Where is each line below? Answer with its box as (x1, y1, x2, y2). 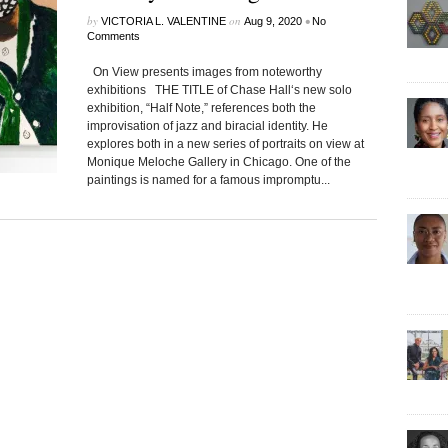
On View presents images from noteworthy (86, 65, 322, 79)
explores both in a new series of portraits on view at (86, 137, 364, 151)
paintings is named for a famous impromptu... (86, 173, 330, 187)
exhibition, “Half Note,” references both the (86, 101, 316, 115)
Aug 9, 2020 (243, 15, 302, 27)
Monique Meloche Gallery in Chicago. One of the (86, 155, 351, 169)
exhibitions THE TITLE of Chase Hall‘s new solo (86, 83, 352, 97)
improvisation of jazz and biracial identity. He (86, 119, 328, 133)
